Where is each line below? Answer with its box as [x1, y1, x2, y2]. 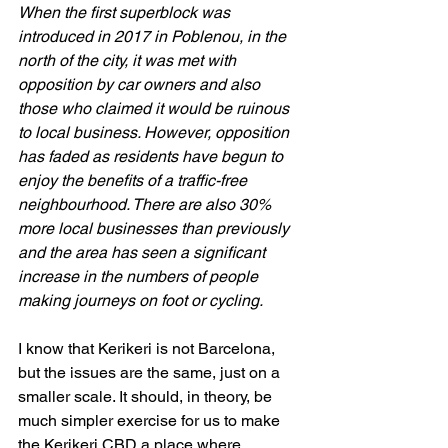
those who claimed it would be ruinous [18, 99, 293, 118]
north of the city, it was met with [18, 51, 240, 70]
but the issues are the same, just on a [18, 363, 284, 382]
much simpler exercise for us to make [18, 411, 284, 430]
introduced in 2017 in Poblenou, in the [18, 27, 290, 46]
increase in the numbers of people [18, 267, 262, 286]
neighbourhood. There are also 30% [18, 195, 275, 214]
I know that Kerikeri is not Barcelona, [18, 339, 279, 358]
